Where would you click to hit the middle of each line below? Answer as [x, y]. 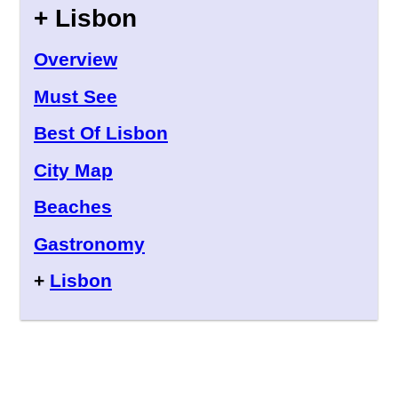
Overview [76, 60]
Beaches [73, 207]
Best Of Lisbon [101, 133]
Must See [76, 96]
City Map [73, 170]
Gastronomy [89, 243]
